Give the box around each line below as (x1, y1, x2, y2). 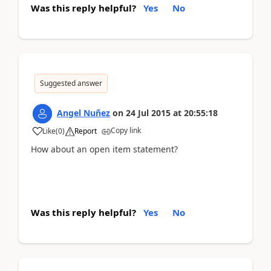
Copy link (111, 125, 141, 135)
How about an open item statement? (31, 143, 178, 155)
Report (74, 126, 97, 136)
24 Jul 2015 (126, 107, 171, 119)
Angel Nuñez (57, 107, 110, 119)
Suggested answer (40, 78, 102, 88)
